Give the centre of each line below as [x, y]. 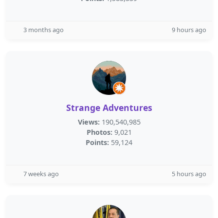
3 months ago [44, 30]
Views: [89, 122]
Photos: [99, 132]
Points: [97, 142]
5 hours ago [189, 174]
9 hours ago [189, 30]
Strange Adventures [109, 108]
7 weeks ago [41, 174]
